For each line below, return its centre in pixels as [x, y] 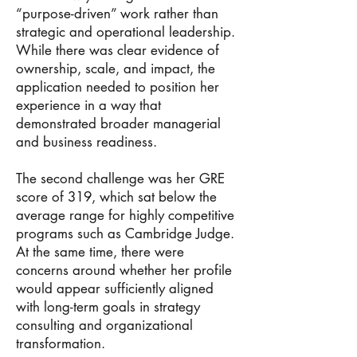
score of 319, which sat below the [116, 197]
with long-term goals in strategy [108, 307]
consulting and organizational [104, 325]
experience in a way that [88, 105]
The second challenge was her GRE [120, 178]
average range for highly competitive [125, 215]
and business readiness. [86, 142]
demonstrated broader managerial [118, 124]
